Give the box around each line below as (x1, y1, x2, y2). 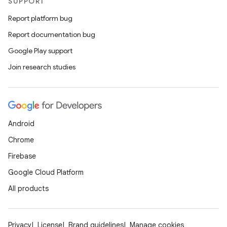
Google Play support (8, 46, 72, 55)
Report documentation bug (8, 30, 95, 39)
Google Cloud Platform (8, 168, 84, 177)
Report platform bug (8, 14, 72, 23)
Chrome (8, 135, 34, 144)
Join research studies (8, 62, 75, 71)
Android (8, 119, 34, 128)
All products (8, 184, 49, 193)
